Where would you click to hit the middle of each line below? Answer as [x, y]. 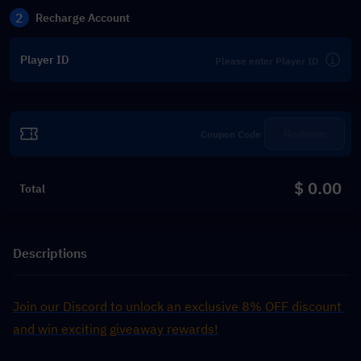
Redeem [305, 134]
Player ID [45, 60]
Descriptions [50, 253]
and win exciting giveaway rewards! [116, 329]
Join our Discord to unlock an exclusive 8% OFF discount [177, 306]
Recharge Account [83, 18]
